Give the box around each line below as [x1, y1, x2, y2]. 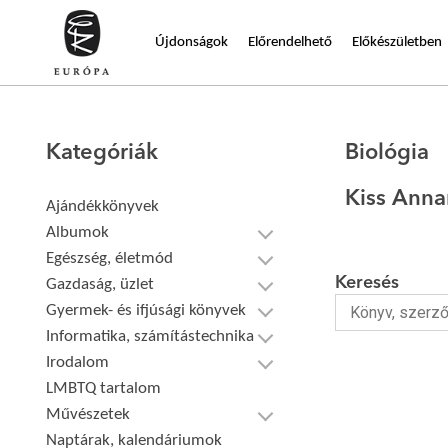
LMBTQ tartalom [46, 380, 162, 397]
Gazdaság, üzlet [46, 276, 155, 293]
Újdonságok [155, 34, 228, 50]
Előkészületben [352, 34, 442, 50]
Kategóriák [46, 142, 159, 164]
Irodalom [46, 354, 110, 371]
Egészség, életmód [46, 250, 174, 267]
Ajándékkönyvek [46, 198, 160, 215]
